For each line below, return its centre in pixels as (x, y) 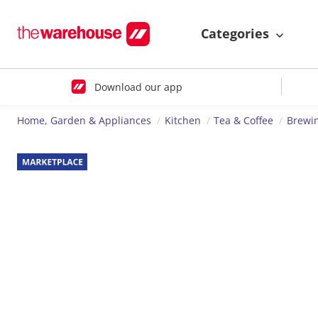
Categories (237, 34)
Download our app (138, 87)
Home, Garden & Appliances (84, 121)
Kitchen (182, 121)
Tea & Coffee (244, 121)
